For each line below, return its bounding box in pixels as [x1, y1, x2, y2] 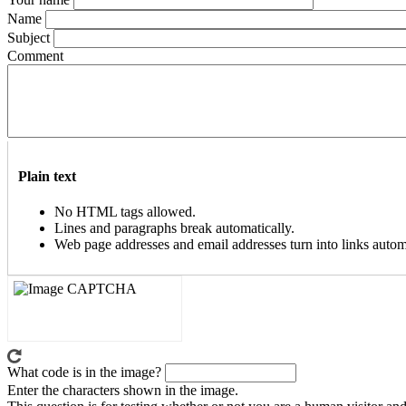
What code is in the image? [7, 363, 161, 380]
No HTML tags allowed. [53, 203, 196, 219]
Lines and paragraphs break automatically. [53, 219, 295, 236]
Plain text [17, 168, 76, 184]
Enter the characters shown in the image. [7, 382, 238, 398]
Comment [7, 48, 63, 64]
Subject [7, 30, 50, 46]
